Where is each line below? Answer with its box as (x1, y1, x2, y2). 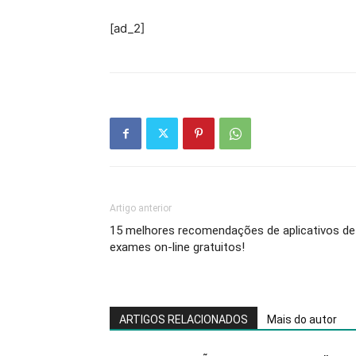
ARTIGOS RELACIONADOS (119, 313, 248, 327)
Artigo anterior (110, 203, 172, 215)
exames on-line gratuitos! (110, 240, 245, 255)
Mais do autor (267, 313, 337, 327)
